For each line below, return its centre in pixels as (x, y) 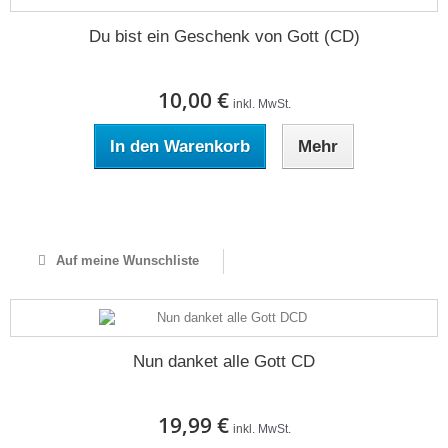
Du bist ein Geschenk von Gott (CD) (224, 36)
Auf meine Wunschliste (125, 260)
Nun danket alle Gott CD (224, 361)
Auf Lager (224, 204)
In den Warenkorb (180, 146)
